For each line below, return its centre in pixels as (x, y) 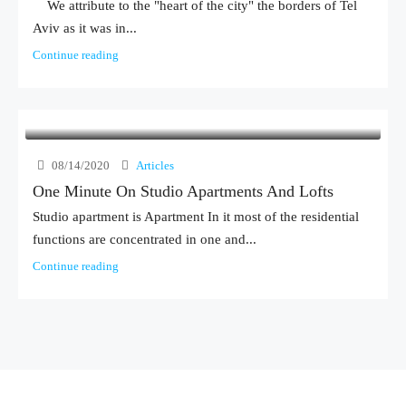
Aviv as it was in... (85, 28)
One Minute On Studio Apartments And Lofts (183, 191)
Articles (155, 165)
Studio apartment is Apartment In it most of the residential (196, 217)
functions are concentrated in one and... (145, 239)
